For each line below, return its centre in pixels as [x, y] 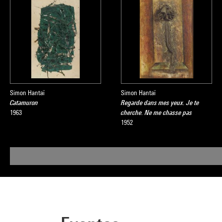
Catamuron [24, 103]
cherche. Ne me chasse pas [157, 112]
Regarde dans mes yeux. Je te [160, 103]
